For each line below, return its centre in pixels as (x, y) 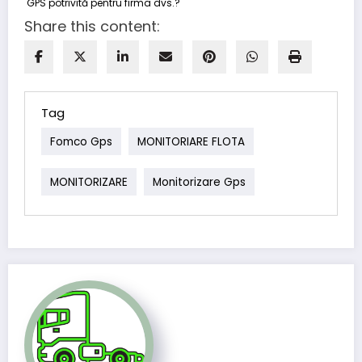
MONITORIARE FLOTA (191, 141)
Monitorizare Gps (199, 182)
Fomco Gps (81, 141)
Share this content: (92, 26)
